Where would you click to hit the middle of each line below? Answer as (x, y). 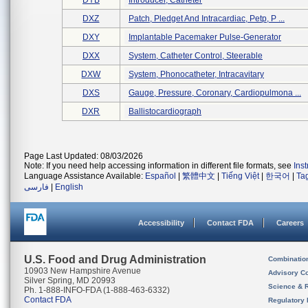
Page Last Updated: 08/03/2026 (84, 156)
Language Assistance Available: (85, 176)
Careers (290, 223)
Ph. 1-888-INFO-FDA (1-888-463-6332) (97, 290)
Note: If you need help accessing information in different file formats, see (159, 166)
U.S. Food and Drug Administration (115, 260)
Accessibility (161, 223)
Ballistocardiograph (165, 111)
